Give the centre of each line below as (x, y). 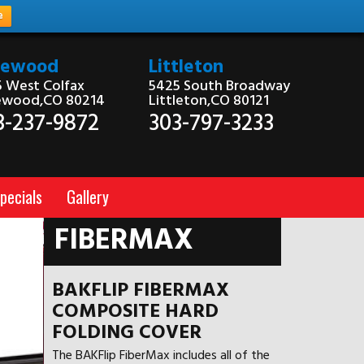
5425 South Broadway (219, 87)
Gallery (88, 197)
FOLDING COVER (126, 334)
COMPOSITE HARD (135, 312)
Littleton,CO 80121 (209, 101)
